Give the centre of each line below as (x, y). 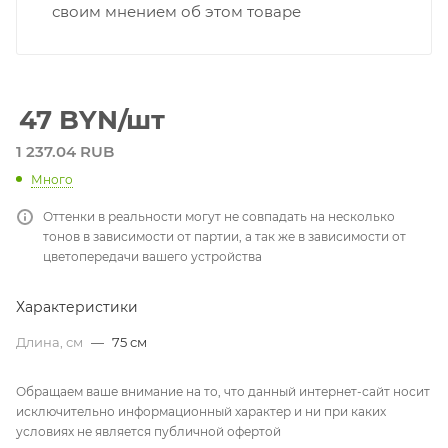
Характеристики (77, 306)
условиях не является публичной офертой (148, 431)
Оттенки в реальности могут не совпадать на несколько (219, 216)
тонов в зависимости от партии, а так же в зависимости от (224, 236)
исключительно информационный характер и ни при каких (201, 411)
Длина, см (51, 341)
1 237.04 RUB (65, 152)
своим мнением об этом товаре (176, 12)
